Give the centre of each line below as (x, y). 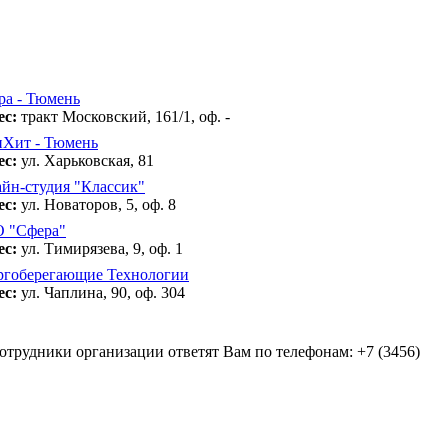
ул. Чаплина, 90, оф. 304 (101, 293)
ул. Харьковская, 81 (85, 161)
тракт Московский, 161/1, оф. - (123, 117)
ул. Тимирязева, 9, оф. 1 (100, 249)
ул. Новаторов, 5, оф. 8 (96, 205)
